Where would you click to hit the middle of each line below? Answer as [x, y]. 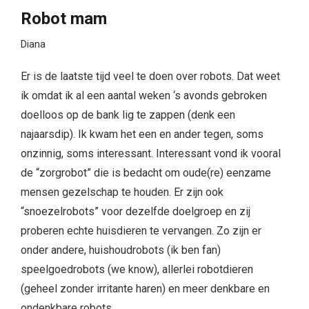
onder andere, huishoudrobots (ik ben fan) [121, 250]
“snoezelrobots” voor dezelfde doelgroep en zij [136, 212]
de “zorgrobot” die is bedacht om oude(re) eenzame [146, 173]
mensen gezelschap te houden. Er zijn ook [122, 192]
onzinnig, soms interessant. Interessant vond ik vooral [151, 154]
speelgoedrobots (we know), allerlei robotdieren [137, 270]
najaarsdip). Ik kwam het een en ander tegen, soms [142, 134]
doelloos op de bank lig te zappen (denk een [128, 115]
